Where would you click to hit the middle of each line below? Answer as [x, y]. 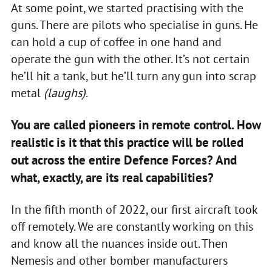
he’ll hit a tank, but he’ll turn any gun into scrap [133, 76]
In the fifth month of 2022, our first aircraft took [134, 209]
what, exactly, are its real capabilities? [112, 177]
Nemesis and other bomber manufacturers [119, 260]
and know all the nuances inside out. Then [119, 243]
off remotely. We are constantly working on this [132, 226]
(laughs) [64, 93]
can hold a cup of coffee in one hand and [116, 42]
